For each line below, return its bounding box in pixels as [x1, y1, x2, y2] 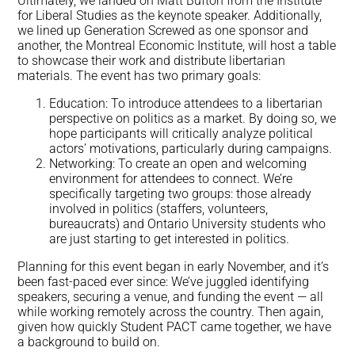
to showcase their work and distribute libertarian [17, 53, 286, 69]
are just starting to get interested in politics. [49, 231, 290, 247]
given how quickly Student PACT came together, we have [17, 319, 332, 335]
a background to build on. [17, 334, 161, 350]
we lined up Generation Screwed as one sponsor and [17, 23, 309, 39]
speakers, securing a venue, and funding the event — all [17, 289, 324, 305]
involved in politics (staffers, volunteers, [49, 201, 269, 217]
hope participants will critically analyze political [49, 126, 314, 142]
